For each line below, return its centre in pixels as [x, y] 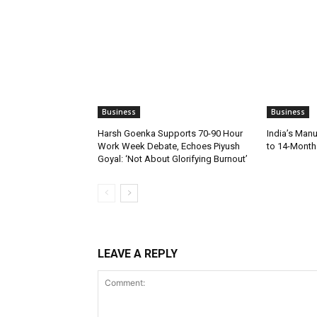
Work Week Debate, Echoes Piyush [169, 146]
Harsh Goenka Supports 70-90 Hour [170, 134]
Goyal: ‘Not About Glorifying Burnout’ [173, 159]
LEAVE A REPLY [138, 254]
